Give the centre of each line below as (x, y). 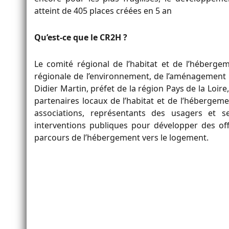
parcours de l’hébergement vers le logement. (121, 138)
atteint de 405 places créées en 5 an (103, 11)
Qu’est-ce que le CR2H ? (81, 38)
